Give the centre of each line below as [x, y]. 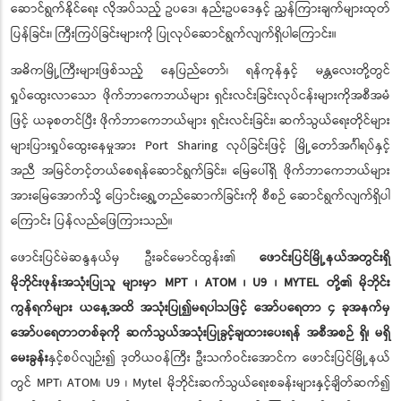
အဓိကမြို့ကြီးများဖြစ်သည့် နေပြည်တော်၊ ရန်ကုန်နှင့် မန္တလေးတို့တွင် [200, 71]
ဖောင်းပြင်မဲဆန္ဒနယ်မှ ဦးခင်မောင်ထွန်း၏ [135, 258]
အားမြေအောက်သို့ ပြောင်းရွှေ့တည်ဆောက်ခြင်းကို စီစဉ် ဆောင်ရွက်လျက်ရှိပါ [200, 196]
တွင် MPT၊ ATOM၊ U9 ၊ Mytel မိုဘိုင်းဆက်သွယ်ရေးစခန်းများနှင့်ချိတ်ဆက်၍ [200, 384]
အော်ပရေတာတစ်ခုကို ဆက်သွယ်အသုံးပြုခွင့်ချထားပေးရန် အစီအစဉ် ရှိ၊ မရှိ [200, 333]
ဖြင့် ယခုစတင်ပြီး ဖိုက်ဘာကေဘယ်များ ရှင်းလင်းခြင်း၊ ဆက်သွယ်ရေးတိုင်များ [200, 121]
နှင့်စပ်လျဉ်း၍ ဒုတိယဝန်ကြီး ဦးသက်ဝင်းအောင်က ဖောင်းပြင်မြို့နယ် [219, 358]
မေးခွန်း [30, 358]
